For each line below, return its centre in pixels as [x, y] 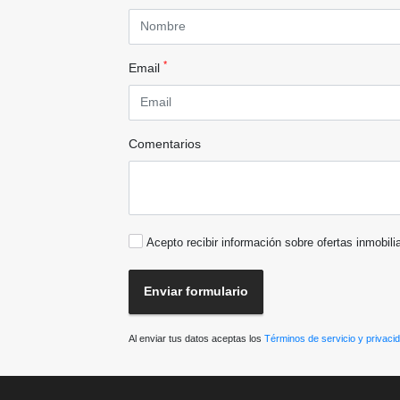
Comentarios [165, 143]
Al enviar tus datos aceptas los [196, 338]
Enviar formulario [196, 292]
